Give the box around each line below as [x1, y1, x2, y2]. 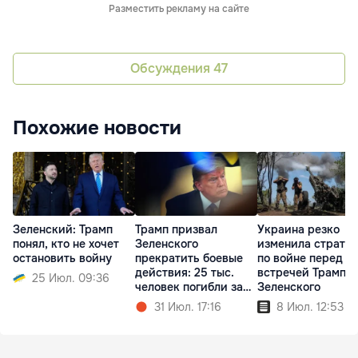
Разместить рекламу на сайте [109, 2, 249, 15]
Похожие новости [13, 115, 181, 140]
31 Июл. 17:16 [154, 300, 221, 315]
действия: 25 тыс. [135, 265, 234, 280]
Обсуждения [130, 60, 213, 78]
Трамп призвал [135, 222, 217, 237]
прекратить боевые [135, 251, 243, 266]
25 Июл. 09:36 [32, 271, 109, 286]
